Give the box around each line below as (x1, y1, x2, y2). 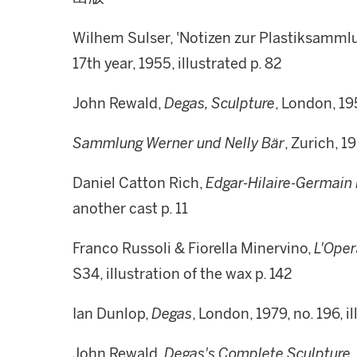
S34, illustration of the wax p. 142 (73, 265, 292, 283)
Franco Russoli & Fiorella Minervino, (73, 240, 314, 257)
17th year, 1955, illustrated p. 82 (73, 55, 282, 73)
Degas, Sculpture (164, 95, 275, 112)
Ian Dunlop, (73, 305, 151, 323)
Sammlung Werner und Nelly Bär (73, 135, 284, 152)
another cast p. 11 (73, 200, 188, 218)
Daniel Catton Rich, (73, 175, 206, 192)
